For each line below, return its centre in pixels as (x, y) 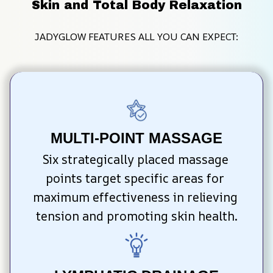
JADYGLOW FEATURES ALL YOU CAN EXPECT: (136, 37)
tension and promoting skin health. (136, 216)
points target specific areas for (135, 178)
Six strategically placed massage (135, 159)
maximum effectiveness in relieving (135, 197)
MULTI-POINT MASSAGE (136, 138)
